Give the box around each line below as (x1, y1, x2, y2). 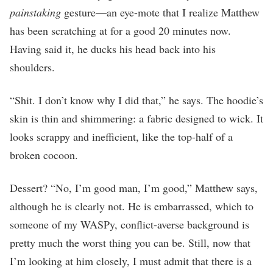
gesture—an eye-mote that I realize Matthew (61, 4, 260, 19)
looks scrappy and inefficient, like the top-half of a (10, 129, 233, 144)
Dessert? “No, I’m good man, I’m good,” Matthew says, (10, 180, 258, 195)
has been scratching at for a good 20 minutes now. (10, 23, 231, 38)
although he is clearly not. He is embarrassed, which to (10, 198, 253, 213)
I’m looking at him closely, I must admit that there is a (10, 253, 252, 268)
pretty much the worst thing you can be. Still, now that (10, 235, 250, 250)
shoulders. (10, 59, 55, 74)
